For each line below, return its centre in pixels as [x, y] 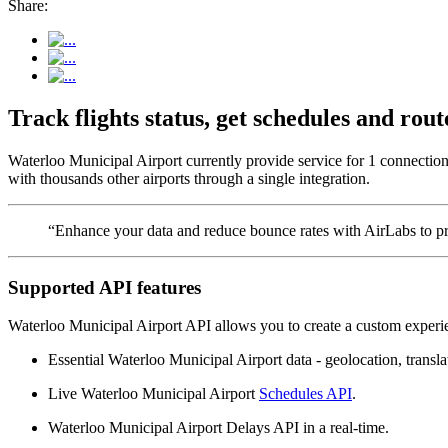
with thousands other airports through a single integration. [189, 178]
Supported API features [104, 287]
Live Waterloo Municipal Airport [153, 394]
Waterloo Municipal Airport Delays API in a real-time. [218, 428]
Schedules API [305, 394]
